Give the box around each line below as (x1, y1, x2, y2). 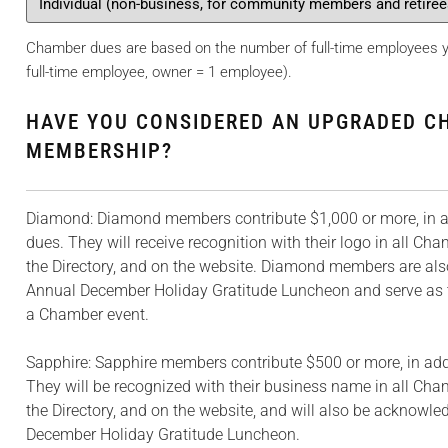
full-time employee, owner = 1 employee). (26, 63, 292, 82)
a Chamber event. (26, 305, 149, 325)
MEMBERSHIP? (26, 139, 173, 164)
